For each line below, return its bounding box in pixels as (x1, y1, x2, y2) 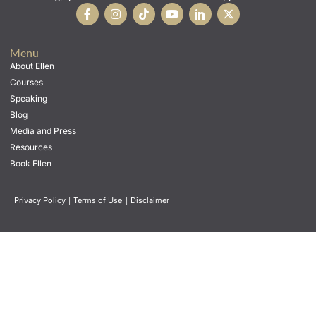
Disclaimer (130, 195, 171, 206)
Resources (10, 142, 52, 153)
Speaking (10, 93, 47, 104)
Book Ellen (10, 158, 51, 169)
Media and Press (10, 126, 76, 137)
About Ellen (10, 61, 54, 72)
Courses (10, 77, 43, 88)
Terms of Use (73, 195, 124, 206)
